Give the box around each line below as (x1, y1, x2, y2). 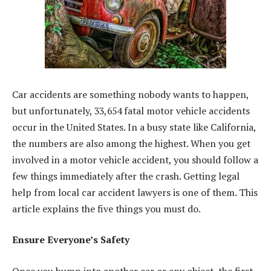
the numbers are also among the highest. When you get (12, 136, 250, 150)
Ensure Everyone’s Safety (12, 233, 129, 247)
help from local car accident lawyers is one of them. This (12, 185, 258, 199)
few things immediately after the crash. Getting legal (12, 169, 240, 183)
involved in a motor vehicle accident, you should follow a (12, 152, 258, 166)
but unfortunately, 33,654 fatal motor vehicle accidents (12, 103, 250, 117)
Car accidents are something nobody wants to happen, (12, 87, 249, 101)
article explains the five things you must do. (12, 201, 201, 215)
